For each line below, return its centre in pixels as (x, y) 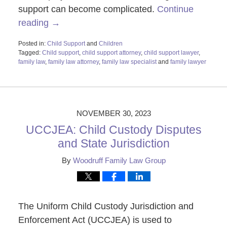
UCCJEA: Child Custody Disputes (113, 130)
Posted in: (32, 44)
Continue (175, 9)
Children (110, 44)
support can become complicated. (87, 9)
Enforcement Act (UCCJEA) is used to (95, 220)
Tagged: (29, 53)
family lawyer (188, 62)
